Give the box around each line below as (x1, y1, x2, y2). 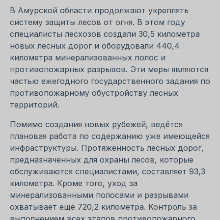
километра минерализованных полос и (10, 52, 165, 62)
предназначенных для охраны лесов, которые (10, 154, 193, 165)
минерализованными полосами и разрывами (10, 190, 189, 200)
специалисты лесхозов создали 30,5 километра (10, 28, 200, 39)
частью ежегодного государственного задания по (10, 76, 210, 86)
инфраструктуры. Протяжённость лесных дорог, (10, 142, 204, 153)
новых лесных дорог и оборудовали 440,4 (10, 40, 180, 51)
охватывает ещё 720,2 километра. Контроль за (10, 201, 197, 212)
